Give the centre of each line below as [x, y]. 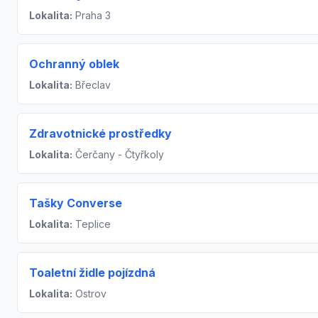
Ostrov [89, 294]
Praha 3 [92, 16]
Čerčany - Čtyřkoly [118, 155]
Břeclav [92, 85]
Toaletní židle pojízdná [92, 273]
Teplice [92, 224]
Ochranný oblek [74, 64]
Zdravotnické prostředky [100, 134]
